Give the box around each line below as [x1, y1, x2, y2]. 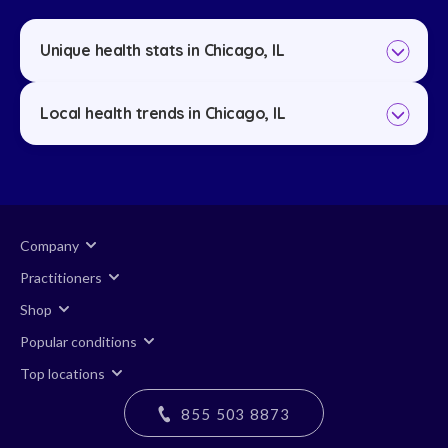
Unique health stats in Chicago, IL [40, 40, 284, 61]
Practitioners [20, 268, 102, 286]
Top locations [20, 364, 105, 382]
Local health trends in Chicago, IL [40, 103, 285, 124]
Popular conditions [20, 332, 137, 350]
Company [20, 236, 79, 254]
